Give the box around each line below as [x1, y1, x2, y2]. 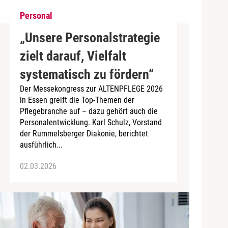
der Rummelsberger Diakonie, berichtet [19, 128, 148, 138]
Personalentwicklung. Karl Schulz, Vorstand [19, 117, 162, 127]
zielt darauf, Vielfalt [19, 48, 126, 64]
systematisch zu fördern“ [19, 66, 154, 82]
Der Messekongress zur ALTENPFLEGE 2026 [19, 83, 163, 94]
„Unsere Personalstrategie [19, 30, 160, 45]
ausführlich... [19, 139, 63, 150]
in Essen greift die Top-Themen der [19, 95, 134, 105]
